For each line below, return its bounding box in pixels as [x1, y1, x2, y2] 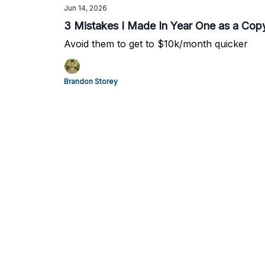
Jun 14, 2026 [64, 4, 107, 12]
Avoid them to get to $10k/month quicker [64, 38, 248, 50]
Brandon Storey [64, 77, 118, 86]
